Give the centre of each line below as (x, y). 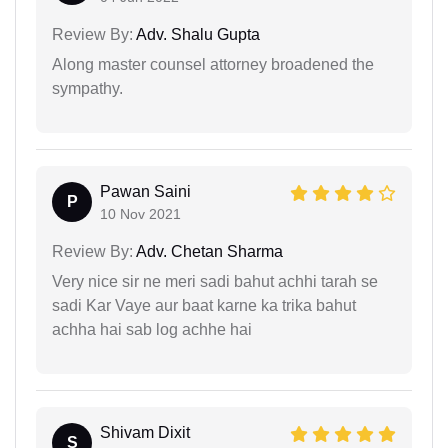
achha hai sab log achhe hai (152, 329)
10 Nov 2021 (140, 213)
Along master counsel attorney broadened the (213, 64)
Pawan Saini (145, 191)
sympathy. (87, 88)
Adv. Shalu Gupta (196, 34)
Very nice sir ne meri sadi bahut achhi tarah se (215, 281)
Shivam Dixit (145, 432)
